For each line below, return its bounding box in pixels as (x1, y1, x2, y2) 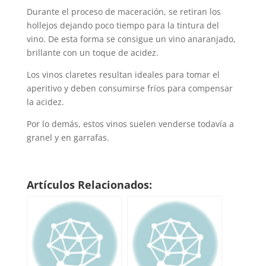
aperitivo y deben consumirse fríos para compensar (26, 83, 233, 94)
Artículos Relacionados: (26, 178, 152, 192)
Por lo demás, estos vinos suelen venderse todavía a (26, 118, 234, 130)
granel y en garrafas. (26, 132, 109, 144)
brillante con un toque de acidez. (26, 47, 159, 59)
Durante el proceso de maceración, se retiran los (26, 6, 221, 18)
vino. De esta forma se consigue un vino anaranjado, (26, 33, 236, 45)
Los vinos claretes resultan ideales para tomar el (26, 69, 220, 81)
